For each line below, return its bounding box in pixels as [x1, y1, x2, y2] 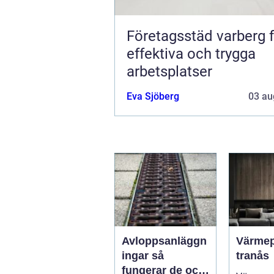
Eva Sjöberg [127, 90, 179, 102]
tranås [236, 249, 269, 262]
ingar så [122, 249, 152, 262]
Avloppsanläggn [122, 234, 207, 247]
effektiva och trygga [127, 45, 256, 62]
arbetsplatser [127, 62, 212, 80]
